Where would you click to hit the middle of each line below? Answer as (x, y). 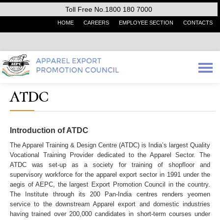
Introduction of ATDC (49, 130)
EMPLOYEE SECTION (146, 23)
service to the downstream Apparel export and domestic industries (110, 204)
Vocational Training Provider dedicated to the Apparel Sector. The (110, 155)
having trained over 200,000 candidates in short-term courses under (110, 214)
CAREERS (96, 23)
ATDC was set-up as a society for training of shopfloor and (110, 165)
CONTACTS (198, 23)
